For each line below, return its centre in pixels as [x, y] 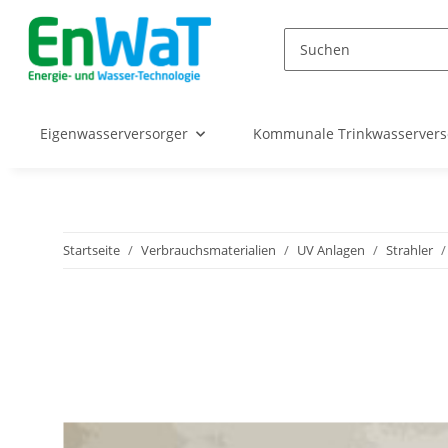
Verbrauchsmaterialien [208, 250]
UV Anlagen [331, 250]
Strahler [409, 250]
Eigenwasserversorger [114, 134]
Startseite [91, 250]
